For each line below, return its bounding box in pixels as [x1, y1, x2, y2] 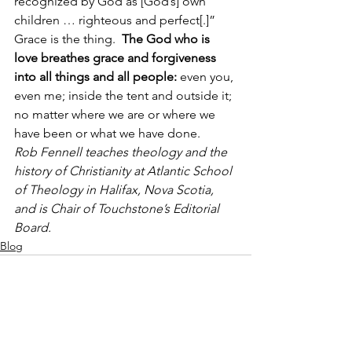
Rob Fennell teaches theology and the [14, 145, 230, 160]
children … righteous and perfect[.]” [14, 13, 215, 28]
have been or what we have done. [14, 126, 200, 141]
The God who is [122, 31, 213, 47]
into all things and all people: [14, 69, 180, 85]
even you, [180, 69, 236, 85]
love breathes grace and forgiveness [14, 50, 219, 66]
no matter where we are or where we [14, 107, 218, 123]
